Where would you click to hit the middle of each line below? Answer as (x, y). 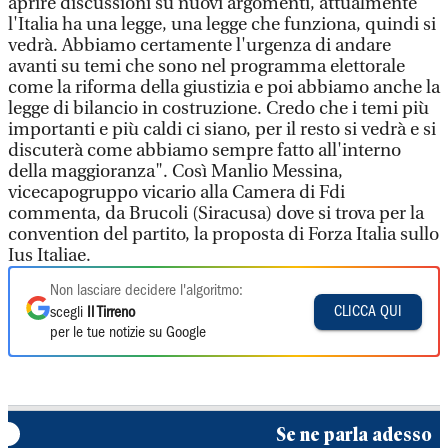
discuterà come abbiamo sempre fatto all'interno (204, 150)
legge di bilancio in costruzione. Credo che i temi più (218, 108)
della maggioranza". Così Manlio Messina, (175, 171)
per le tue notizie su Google (128, 333)
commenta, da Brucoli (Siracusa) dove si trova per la (216, 213)
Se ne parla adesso (354, 434)
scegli (68, 313)
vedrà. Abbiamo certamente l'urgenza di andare (199, 45)
